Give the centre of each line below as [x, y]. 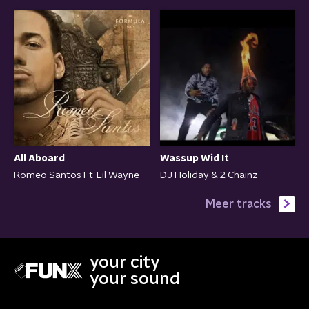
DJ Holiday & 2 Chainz [208, 175]
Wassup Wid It [194, 158]
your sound [135, 279]
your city [125, 262]
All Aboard [39, 158]
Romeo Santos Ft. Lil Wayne [77, 175]
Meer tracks [239, 204]
